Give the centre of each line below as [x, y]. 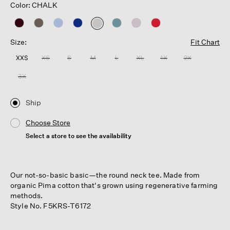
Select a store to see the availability [79, 136]
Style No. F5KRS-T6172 [51, 205]
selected [112, 33]
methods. [27, 195]
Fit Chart [205, 42]
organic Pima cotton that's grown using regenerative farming [114, 185]
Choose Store [48, 122]
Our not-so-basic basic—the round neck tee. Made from [105, 175]
